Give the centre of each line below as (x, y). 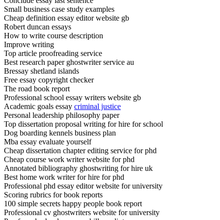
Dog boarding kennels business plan (60, 133)
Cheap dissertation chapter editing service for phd (80, 150)
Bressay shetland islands (41, 71)
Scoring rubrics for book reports (53, 194)
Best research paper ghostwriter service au (69, 62)
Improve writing (29, 44)
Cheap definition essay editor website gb (67, 18)
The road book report (37, 88)
